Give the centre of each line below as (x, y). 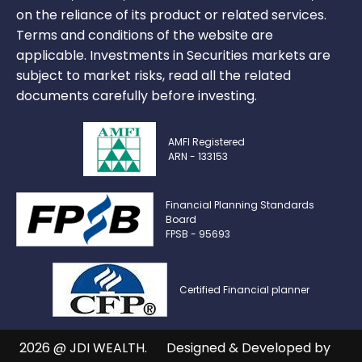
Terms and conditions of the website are (145, 35)
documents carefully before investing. (137, 96)
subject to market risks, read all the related (154, 76)
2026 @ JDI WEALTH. (84, 348)
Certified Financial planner (244, 289)
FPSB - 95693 (198, 234)
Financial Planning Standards (240, 204)
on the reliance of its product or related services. (171, 15)
